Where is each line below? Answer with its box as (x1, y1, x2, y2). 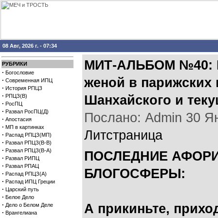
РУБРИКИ (2, 61, 27, 67)
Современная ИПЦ (5, 77, 53, 83)
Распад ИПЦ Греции (5, 179, 55, 184)
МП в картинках (5, 124, 44, 130)
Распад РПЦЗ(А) (5, 171, 47, 177)
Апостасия (5, 116, 32, 122)
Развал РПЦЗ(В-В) (5, 140, 52, 145)
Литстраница (84, 128, 163, 143)
